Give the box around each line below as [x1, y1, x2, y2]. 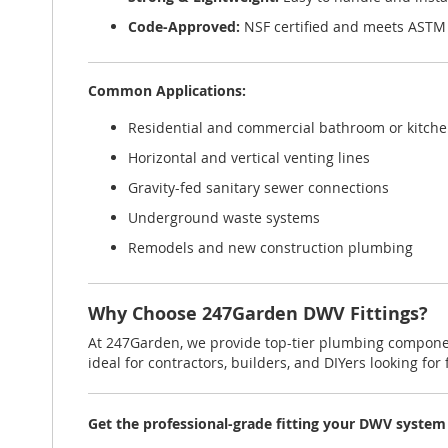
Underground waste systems [128, 208, 320, 227]
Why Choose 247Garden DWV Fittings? [88, 301, 428, 326]
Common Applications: [88, 81, 246, 100]
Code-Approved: [128, 17, 240, 36]
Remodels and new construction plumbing [128, 238, 413, 257]
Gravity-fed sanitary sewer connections [128, 178, 389, 197]
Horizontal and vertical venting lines [128, 148, 370, 167]
